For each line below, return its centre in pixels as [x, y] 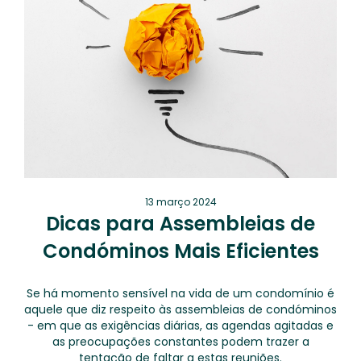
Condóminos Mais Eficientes [180, 251]
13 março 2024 [180, 202]
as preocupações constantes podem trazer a [180, 342]
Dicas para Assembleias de [180, 224]
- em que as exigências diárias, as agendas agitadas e [180, 326]
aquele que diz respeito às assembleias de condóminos [180, 309]
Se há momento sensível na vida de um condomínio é [180, 293]
